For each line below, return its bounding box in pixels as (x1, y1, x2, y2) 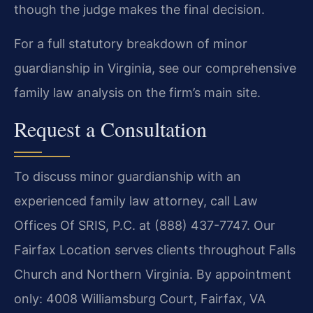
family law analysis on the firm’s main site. (14, 85, 261, 100)
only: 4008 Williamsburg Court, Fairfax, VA (14, 291, 265, 307)
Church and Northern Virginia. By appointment (14, 267, 291, 282)
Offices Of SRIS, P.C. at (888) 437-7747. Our (14, 218, 275, 233)
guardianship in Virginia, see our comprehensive (14, 60, 296, 75)
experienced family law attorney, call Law (14, 194, 258, 209)
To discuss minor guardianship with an (14, 169, 241, 184)
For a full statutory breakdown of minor (14, 36, 247, 51)
